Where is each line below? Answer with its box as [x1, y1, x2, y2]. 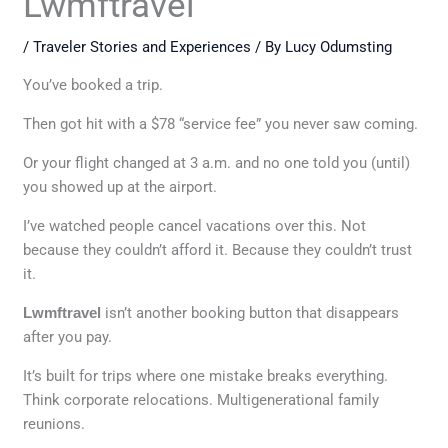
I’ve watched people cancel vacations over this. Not [23, 216, 367, 235]
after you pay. [23, 327, 113, 346]
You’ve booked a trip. [23, 75, 164, 94]
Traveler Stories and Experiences [33, 37, 252, 56]
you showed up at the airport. [23, 177, 218, 196]
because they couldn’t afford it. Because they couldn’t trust [23, 240, 413, 259]
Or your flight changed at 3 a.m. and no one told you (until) [23, 153, 411, 172]
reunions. [23, 414, 86, 433]
